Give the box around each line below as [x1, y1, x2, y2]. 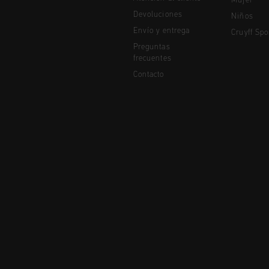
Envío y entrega [133, 26, 190, 35]
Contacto [133, 70, 165, 79]
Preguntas [133, 43, 171, 51]
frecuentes [133, 54, 172, 62]
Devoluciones [133, 10, 183, 19]
